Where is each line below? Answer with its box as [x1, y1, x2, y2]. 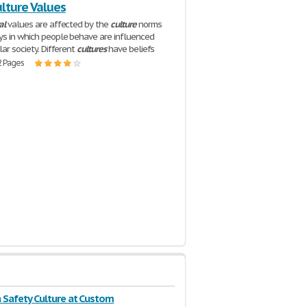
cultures [77, 43, 106, 55]
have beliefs [106, 43, 155, 55]
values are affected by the [5, 19, 111, 30]
